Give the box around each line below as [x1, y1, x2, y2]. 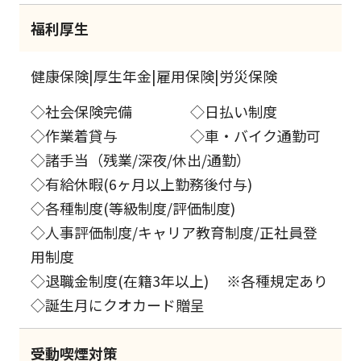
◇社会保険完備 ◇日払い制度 [31, 101, 278, 122]
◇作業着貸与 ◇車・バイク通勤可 [31, 125, 322, 147]
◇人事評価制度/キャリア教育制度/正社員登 [31, 222, 318, 243]
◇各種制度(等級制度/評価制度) [31, 197, 236, 219]
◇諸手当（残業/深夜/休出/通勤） [31, 149, 251, 171]
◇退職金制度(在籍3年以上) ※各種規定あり [31, 270, 329, 292]
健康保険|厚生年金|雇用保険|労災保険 [31, 64, 278, 86]
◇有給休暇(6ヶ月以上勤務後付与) [31, 173, 253, 195]
